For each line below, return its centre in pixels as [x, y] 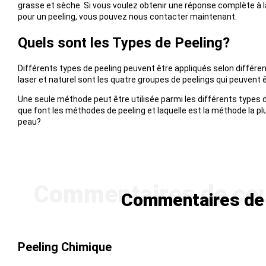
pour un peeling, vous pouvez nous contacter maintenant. [127, 17]
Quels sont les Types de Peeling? [123, 43]
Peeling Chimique [64, 247]
